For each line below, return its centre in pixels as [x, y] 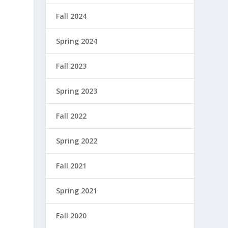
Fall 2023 [72, 66]
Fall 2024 [72, 16]
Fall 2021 [72, 166]
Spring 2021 [77, 191]
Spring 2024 [77, 41]
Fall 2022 [72, 116]
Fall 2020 [72, 216]
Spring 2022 [77, 141]
